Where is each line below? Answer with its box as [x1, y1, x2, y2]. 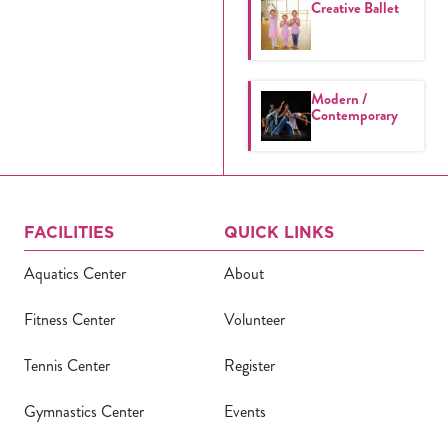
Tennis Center [24, 353, 110, 377]
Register [224, 353, 275, 377]
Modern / [311, 87, 368, 110]
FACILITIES [24, 220, 114, 243]
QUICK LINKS [224, 220, 334, 243]
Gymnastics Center [24, 399, 144, 423]
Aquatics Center [24, 261, 126, 285]
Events [224, 399, 266, 423]
